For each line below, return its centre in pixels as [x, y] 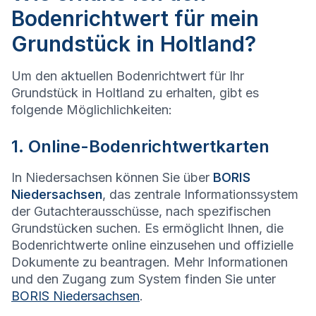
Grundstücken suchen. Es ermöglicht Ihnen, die [147, 229]
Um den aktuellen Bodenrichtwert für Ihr [128, 76]
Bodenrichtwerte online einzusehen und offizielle [152, 245]
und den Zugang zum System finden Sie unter [144, 279]
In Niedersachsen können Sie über [112, 178]
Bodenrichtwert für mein [135, 19]
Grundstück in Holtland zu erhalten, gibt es [135, 93]
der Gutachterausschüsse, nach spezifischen [141, 212]
